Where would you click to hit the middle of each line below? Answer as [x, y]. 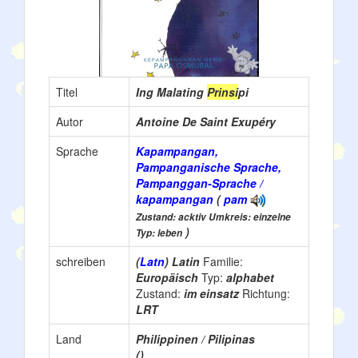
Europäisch [169, 277]
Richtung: [266, 293]
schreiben [81, 261]
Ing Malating [171, 91]
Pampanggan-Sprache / [199, 183]
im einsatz [213, 293]
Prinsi [223, 91]
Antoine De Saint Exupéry [206, 121]
